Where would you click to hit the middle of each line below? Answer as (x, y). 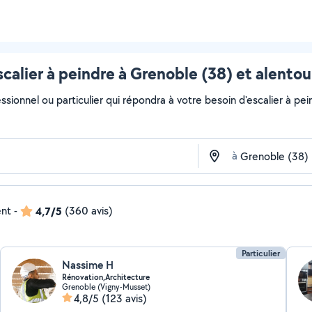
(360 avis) (89, 211)
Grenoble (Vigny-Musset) (107, 287)
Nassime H (88, 265)
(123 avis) (125, 298)
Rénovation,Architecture (106, 277)
